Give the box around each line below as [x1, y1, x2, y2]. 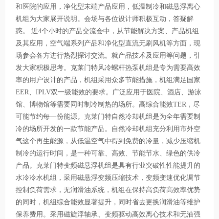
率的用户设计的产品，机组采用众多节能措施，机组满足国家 [16, 76, 201, 84]
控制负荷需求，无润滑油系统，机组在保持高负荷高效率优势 [16, 186, 201, 194]
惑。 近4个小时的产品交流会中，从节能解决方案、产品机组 [16, 27, 199, 35]
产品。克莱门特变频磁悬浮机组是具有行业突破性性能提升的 [16, 161, 201, 169]
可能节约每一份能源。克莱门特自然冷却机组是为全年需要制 [16, 112, 201, 120]
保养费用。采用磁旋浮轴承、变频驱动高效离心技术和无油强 [16, 210, 201, 218]
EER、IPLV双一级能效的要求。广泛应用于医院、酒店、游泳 [16, 88, 202, 96]
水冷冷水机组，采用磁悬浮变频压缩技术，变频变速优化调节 [16, 174, 201, 181]
